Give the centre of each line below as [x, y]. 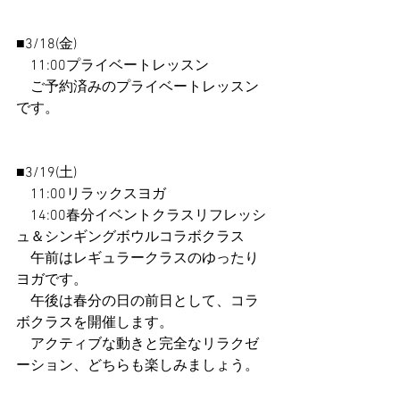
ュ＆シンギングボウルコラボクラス [130, 237]
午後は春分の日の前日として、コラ [137, 302]
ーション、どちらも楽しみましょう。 [137, 366]
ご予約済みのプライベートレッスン [137, 87]
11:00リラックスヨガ [91, 195]
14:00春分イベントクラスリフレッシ [141, 216]
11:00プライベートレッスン [112, 66]
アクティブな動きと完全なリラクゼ [137, 345]
